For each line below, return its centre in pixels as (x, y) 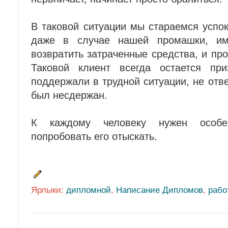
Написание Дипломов (160, 190)
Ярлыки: (49, 190)
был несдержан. (69, 95)
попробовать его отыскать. (94, 136)
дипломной (89, 190)
